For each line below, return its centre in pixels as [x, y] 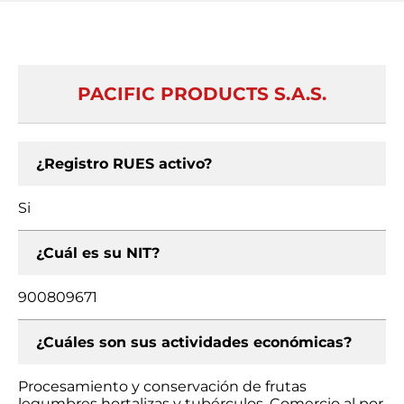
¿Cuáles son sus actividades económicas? [194, 342]
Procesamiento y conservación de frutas [162, 386]
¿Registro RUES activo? [124, 164]
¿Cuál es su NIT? [98, 253]
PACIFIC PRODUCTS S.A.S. [202, 94]
